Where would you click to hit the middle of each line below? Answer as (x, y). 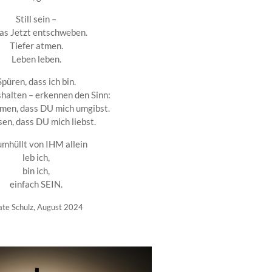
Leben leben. (36, 59)
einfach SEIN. (36, 184)
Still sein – (36, 19)
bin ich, (36, 170)
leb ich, (36, 157)
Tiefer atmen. (36, 45)
